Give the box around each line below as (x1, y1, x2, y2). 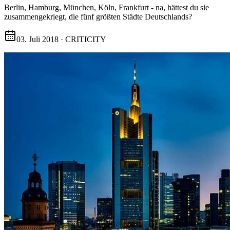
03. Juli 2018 (16, 35, 59, 44)
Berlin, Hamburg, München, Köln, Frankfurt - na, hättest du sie (4, 3, 209, 12)
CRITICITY (65, 35, 106, 44)
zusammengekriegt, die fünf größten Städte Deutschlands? (4, 12, 192, 22)
